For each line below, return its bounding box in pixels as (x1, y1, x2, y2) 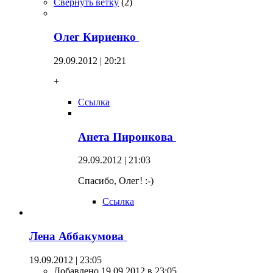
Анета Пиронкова (78, 130, 176, 143)
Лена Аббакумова (29, 230, 127, 243)
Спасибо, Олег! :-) (78, 175, 154, 186)
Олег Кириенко (54, 30, 139, 44)
